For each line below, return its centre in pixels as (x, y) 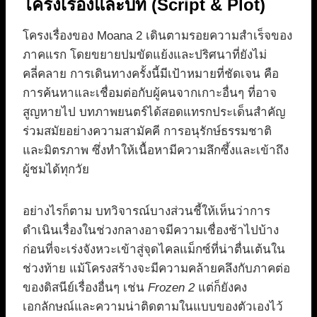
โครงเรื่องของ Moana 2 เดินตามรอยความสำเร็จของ (157, 35)
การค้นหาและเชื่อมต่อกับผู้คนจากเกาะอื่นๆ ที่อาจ (150, 93)
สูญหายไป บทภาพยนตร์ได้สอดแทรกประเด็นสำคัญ (154, 112)
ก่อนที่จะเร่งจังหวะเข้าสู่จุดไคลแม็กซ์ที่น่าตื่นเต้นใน (154, 249)
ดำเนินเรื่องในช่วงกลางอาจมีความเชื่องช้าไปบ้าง (151, 230)
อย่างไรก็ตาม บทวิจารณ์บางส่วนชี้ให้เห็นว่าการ (146, 211)
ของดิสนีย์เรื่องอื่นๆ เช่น (85, 287)
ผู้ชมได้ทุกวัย (56, 169)
